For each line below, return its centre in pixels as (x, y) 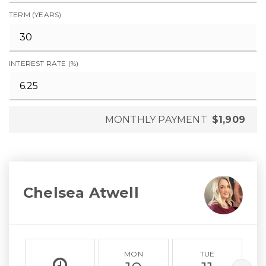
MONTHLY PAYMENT (156, 120)
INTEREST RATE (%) (44, 63)
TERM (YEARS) (35, 15)
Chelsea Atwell (81, 192)
